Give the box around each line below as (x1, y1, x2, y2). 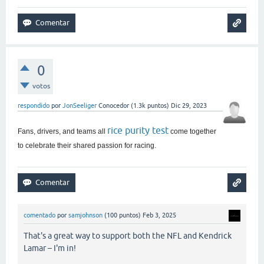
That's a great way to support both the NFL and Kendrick (24, 231, 232, 241)
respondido (18, 101, 49, 109)
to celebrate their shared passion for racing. (18, 141, 156, 150)
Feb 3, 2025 (143, 211, 176, 219)
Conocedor (98, 101, 129, 109)
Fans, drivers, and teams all (18, 127, 107, 136)
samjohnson (68, 211, 103, 219)
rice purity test (107, 124, 169, 136)
